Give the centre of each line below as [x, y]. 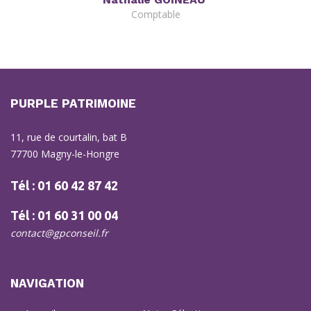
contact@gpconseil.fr [59, 233]
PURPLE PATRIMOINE [73, 103]
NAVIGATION [47, 283]
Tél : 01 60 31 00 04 [64, 215]
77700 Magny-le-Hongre [65, 154]
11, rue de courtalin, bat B [69, 137]
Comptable [155, 14]
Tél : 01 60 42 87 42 [64, 185]
